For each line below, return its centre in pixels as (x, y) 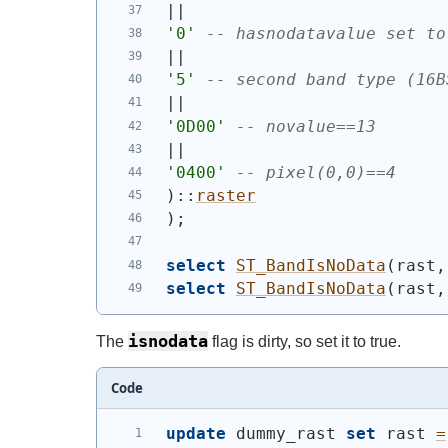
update (195, 434)
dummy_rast (285, 434)
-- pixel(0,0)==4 (315, 173)
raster (225, 196)
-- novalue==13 (305, 126)
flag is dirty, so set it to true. (304, 341)
